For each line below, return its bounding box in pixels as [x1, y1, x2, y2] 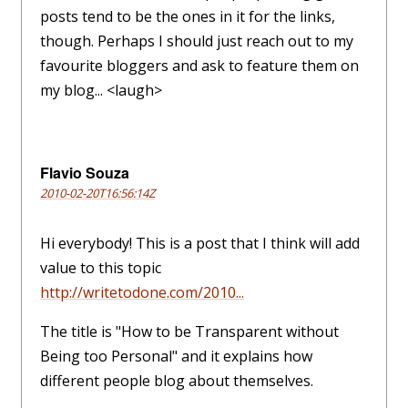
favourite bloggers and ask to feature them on [40, 56, 359, 76]
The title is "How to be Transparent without [40, 321, 339, 342]
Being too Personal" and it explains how [40, 346, 312, 367]
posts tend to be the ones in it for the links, [40, 6, 335, 27]
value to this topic [40, 258, 161, 279]
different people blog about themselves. [40, 371, 313, 392]
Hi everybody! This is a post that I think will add [40, 233, 360, 254]
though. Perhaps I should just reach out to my [40, 31, 353, 52]
